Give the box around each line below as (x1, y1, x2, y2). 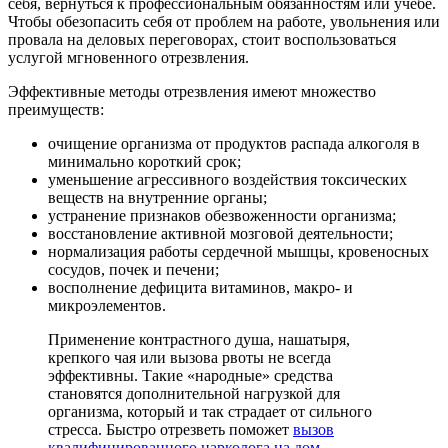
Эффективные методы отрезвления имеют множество (8, 83, 376, 101)
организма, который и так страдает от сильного (48, 403, 372, 421)
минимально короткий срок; (48, 153, 241, 171)
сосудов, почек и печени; (48, 261, 219, 279)
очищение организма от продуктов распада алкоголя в (48, 135, 420, 153)
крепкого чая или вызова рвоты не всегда (48, 349, 331, 367)
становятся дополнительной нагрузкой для (48, 385, 340, 403)
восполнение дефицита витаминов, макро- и (48, 279, 353, 297)
